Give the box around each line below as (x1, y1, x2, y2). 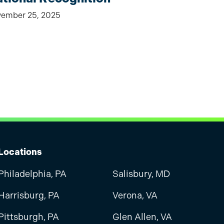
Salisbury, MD (112, 168, 170, 179)
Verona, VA (112, 190, 157, 201)
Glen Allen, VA (112, 211, 172, 222)
